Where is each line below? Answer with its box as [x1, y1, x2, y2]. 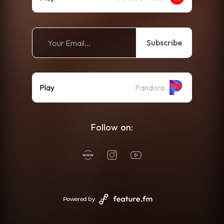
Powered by [63, 195, 94, 202]
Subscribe [146, 37, 182, 47]
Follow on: [91, 121, 133, 133]
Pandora [135, 82, 164, 92]
